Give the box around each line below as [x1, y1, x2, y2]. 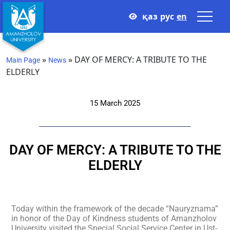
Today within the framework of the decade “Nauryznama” [11, 204, 218, 214]
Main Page [6, 56, 40, 64]
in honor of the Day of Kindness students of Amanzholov [11, 214, 217, 223]
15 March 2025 [90, 99, 140, 108]
